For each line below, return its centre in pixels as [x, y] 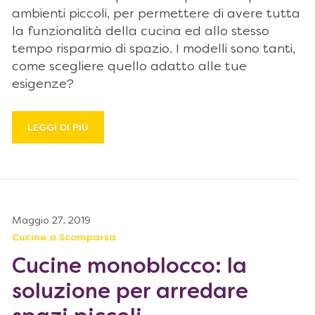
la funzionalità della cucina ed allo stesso [141, 32]
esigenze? [43, 85]
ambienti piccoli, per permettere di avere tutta [156, 14]
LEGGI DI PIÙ [58, 128]
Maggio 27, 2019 [51, 221]
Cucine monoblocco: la [129, 268]
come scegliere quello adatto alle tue [129, 67]
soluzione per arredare [130, 293]
